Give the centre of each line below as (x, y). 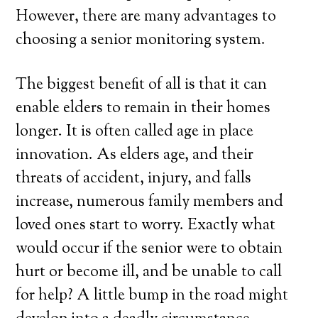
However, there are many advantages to (146, 17)
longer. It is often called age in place (135, 132)
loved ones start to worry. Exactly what (146, 226)
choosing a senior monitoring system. (141, 40)
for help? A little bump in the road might (152, 296)
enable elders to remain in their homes (143, 109)
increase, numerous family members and (150, 202)
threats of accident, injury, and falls (134, 179)
